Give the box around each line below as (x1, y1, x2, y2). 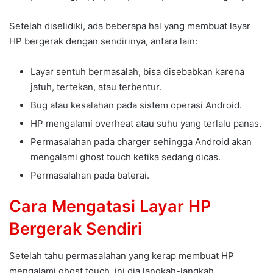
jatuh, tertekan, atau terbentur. (30, 80, 161, 93)
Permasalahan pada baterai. (30, 169, 149, 181)
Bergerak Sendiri (9, 218, 142, 239)
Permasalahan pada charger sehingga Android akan (30, 135, 252, 147)
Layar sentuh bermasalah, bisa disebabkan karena (30, 65, 244, 77)
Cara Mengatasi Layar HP (9, 196, 211, 216)
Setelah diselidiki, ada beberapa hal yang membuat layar (9, 19, 250, 32)
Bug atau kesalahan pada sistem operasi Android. (30, 99, 242, 111)
